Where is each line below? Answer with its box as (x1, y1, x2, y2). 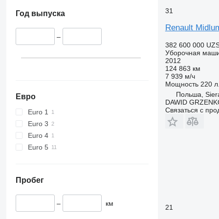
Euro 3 (27, 119, 48, 128)
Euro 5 (27, 143, 48, 151)
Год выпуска (15, 9, 65, 18)
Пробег (15, 175, 44, 184)
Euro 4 (27, 131, 48, 139)
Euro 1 (27, 108, 48, 116)
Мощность (165, 80, 198, 88)
